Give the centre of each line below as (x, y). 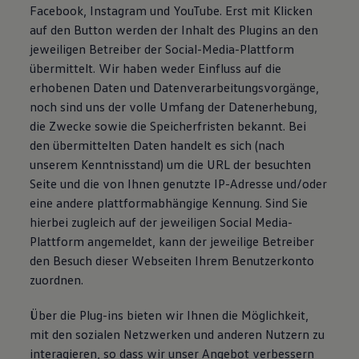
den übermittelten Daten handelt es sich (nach (157, 145)
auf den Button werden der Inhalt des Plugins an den (174, 30)
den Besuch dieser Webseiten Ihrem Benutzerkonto (172, 260)
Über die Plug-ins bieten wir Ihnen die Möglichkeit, (169, 315)
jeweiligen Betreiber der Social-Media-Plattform (162, 49)
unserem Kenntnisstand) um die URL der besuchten (171, 164)
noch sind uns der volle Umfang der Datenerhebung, (174, 107)
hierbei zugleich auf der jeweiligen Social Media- (161, 222)
